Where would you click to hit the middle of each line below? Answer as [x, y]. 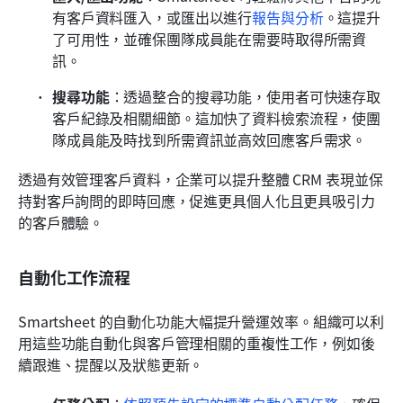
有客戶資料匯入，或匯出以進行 [152, 18]
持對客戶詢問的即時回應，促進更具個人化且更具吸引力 [197, 201]
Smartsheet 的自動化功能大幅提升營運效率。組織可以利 [201, 322]
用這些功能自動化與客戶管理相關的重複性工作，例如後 [197, 343]
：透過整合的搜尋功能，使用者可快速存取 [245, 97]
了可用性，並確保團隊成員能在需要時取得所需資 [210, 39]
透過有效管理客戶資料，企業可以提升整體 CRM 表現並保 [201, 179]
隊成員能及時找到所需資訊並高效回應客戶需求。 [210, 140]
